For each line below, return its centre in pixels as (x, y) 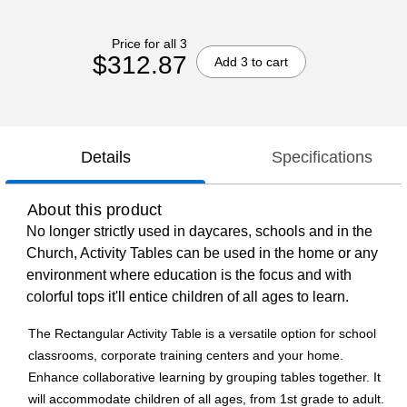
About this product (95, 210)
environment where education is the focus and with (189, 275)
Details (105, 158)
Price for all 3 (149, 43)
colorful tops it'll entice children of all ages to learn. (188, 297)
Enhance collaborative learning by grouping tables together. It (204, 377)
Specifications (322, 158)
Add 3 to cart (251, 61)
